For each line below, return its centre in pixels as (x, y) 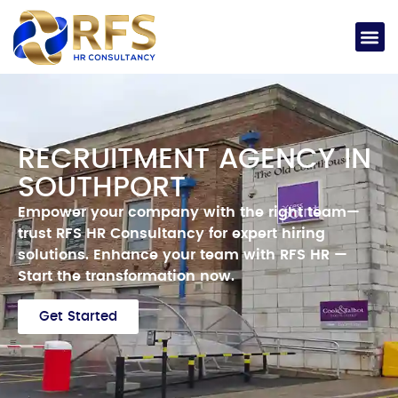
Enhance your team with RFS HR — (220, 255)
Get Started (78, 317)
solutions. (56, 255)
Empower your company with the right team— (189, 213)
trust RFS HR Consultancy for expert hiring (171, 234)
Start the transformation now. (126, 277)
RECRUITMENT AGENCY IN (195, 159)
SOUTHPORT (102, 188)
